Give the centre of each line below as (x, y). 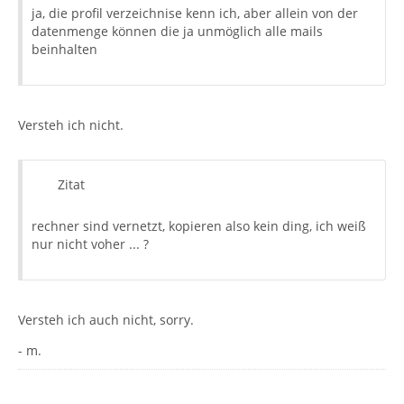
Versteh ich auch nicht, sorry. (106, 320)
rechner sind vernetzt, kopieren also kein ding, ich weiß (199, 226)
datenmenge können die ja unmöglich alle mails (177, 31)
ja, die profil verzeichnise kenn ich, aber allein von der (195, 13)
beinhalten (64, 49)
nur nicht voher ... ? (90, 244)
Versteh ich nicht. (71, 125)
